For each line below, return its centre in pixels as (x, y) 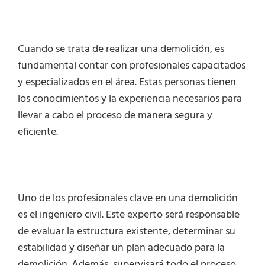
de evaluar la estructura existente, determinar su (127, 232)
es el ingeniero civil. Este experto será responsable (129, 215)
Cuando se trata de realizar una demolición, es (121, 50)
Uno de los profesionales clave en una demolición (128, 199)
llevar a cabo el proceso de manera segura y (115, 116)
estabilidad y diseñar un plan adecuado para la (121, 248)
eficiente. (38, 132)
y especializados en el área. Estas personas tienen (127, 83)
